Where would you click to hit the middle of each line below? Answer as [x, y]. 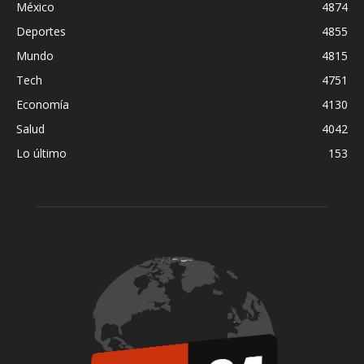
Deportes [41, 31]
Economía [43, 104]
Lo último [41, 153]
